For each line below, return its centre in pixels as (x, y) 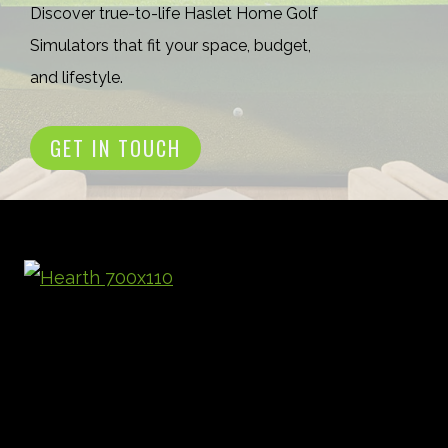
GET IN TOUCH (115, 148)
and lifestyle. (76, 78)
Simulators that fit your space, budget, (170, 46)
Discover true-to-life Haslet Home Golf (174, 14)
